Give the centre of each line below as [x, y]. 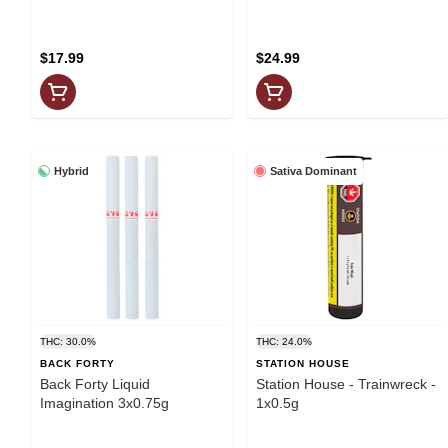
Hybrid [71, 170]
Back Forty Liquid [95, 383]
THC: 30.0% [68, 341]
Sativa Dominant [313, 170]
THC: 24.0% [284, 341]
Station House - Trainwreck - [346, 383]
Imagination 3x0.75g [104, 402]
